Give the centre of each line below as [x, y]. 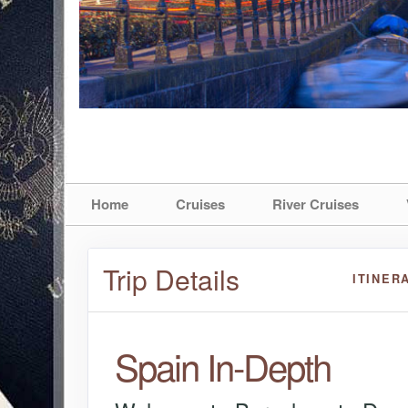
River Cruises [316, 204]
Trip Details [171, 280]
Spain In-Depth [222, 365]
